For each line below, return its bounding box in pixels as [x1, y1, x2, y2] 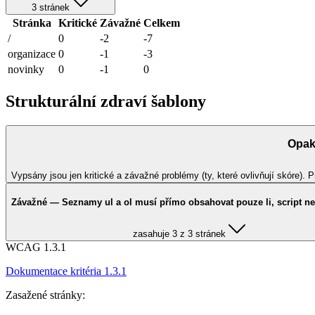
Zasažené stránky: [6, 289, 85, 302]
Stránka [12, 16, 51, 29]
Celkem [143, 16, 180, 29]
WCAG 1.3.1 [6, 241, 66, 254]
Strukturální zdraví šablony [6, 91, 206, 110]
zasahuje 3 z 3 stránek [132, 229, 226, 240]
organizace [8, 47, 56, 60]
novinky [8, 63, 44, 75]
